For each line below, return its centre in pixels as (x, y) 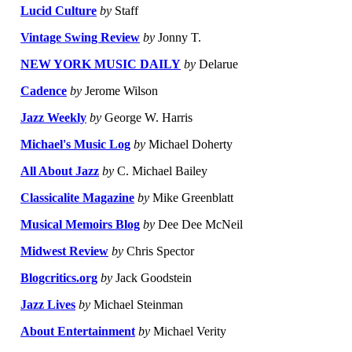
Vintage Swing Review (80, 38)
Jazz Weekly (53, 118)
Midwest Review (64, 251)
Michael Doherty (189, 145)
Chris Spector (159, 251)
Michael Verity (188, 332)
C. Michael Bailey (161, 171)
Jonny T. (178, 38)
